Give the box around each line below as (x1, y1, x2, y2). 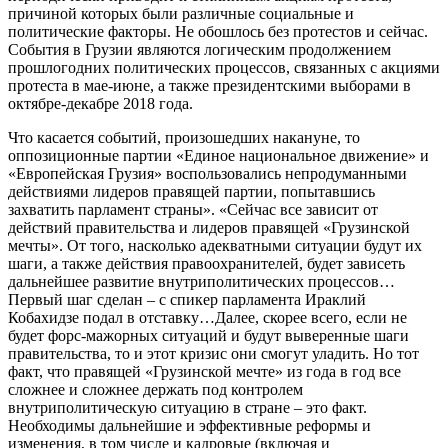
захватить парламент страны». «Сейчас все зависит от (8, 200, 378, 218)
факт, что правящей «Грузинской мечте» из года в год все (8, 362, 401, 380)
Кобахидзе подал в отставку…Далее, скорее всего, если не (8, 308, 407, 326)
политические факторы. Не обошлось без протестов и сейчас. (8, 22, 428, 40)
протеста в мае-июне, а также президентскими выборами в (8, 76, 411, 94)
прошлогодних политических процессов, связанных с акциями (8, 58, 440, 76)
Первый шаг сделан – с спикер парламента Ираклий (8, 290, 366, 308)
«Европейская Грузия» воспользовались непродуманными (8, 164, 407, 182)
